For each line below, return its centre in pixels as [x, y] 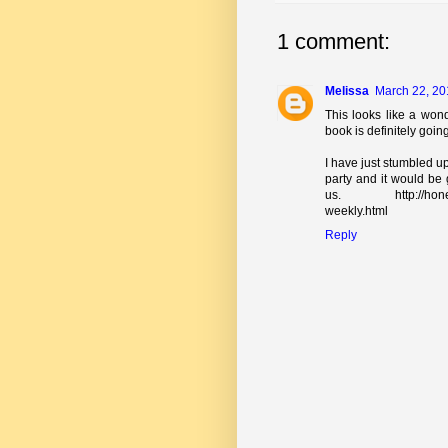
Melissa [347, 90]
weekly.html [356, 210]
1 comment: [333, 41]
